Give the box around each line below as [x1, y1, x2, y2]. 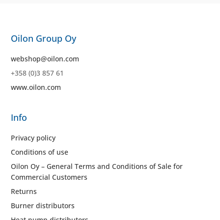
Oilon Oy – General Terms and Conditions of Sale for [11, 162, 183, 171]
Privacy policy [11, 133, 56, 143]
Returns [11, 187, 37, 196]
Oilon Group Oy [11, 32, 77, 44]
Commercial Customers [11, 172, 88, 182]
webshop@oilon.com [11, 54, 80, 63]
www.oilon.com [11, 82, 61, 92]
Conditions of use [11, 147, 69, 157]
